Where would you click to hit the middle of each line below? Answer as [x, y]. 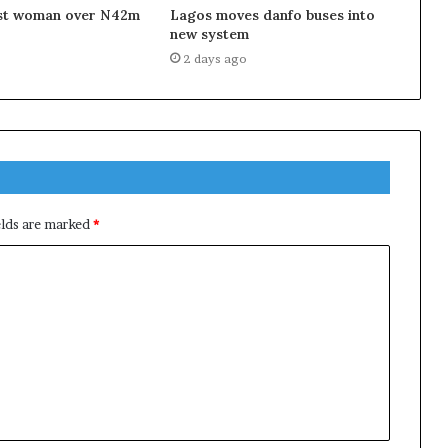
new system [209, 33]
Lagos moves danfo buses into [272, 14]
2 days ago [214, 58]
